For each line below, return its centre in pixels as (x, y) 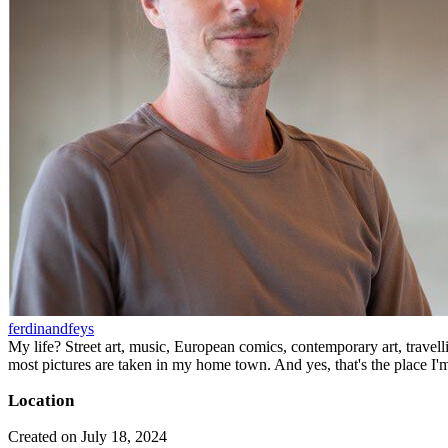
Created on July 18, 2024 (87, 436)
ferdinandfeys (51, 328)
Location (41, 400)
